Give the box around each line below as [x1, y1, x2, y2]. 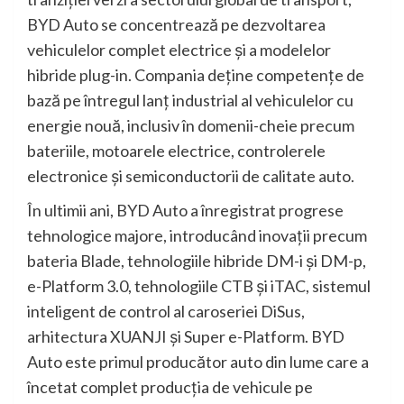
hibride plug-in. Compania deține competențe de [27, 65, 364, 86]
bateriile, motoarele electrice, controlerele [27, 141, 326, 161]
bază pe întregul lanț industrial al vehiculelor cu [27, 90, 353, 111]
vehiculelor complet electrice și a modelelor [27, 40, 331, 60]
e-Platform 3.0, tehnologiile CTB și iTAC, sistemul [27, 276, 371, 297]
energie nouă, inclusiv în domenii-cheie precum [27, 115, 354, 136]
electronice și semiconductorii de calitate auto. [27, 166, 354, 187]
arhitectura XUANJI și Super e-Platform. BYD [27, 326, 344, 347]
